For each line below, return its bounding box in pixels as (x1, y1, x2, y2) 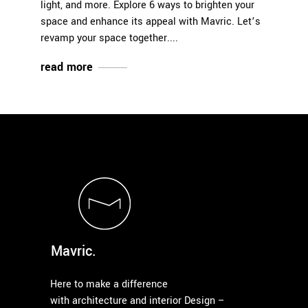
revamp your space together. (41, 30, 170, 45)
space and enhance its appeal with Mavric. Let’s (41, 14, 261, 29)
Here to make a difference (50, 276, 168, 291)
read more (41, 58, 93, 75)
